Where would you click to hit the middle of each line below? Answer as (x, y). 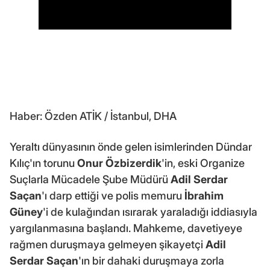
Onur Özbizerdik (119, 163)
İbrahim (204, 195)
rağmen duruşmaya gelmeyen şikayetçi (108, 244)
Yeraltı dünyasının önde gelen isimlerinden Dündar (131, 146)
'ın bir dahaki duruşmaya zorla (151, 260)
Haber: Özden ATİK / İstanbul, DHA (93, 116)
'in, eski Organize (203, 163)
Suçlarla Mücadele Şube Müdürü (90, 179)
